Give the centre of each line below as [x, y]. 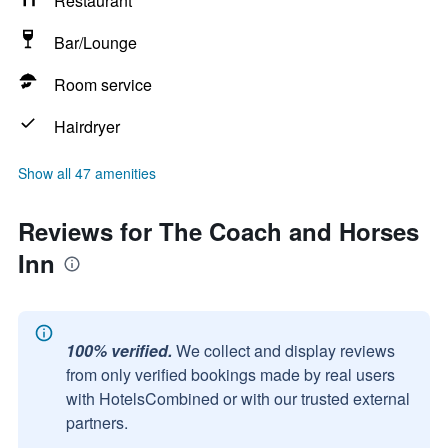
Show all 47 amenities [87, 173]
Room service [103, 84]
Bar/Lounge [95, 42]
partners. [97, 422]
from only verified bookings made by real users [230, 374]
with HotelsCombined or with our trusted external [238, 398]
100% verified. [119, 350]
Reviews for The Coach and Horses [218, 231]
